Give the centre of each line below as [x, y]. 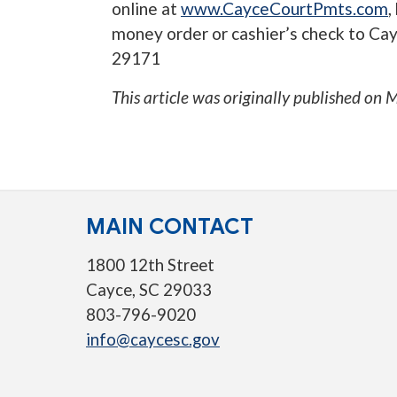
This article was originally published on [249, 97]
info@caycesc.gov [153, 340]
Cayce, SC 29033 [149, 290]
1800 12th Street [150, 265]
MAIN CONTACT [170, 227]
